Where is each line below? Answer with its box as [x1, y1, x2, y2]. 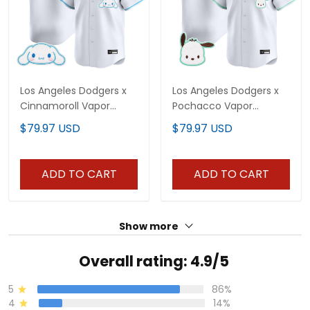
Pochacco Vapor [172, 98, 253, 113]
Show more [118, 219, 181, 233]
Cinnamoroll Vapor [20, 98, 110, 113]
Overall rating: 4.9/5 [78, 250, 229, 271]
